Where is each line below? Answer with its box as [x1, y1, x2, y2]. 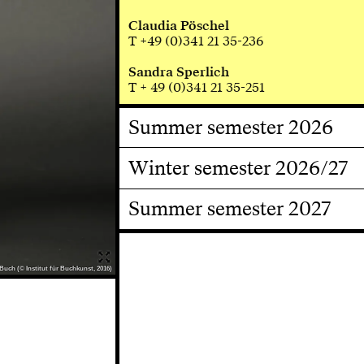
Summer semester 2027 [128, 197, 331, 222]
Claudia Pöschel [128, 17, 229, 35]
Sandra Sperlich [128, 63, 229, 81]
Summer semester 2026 [128, 115, 333, 140]
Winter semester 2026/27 [128, 156, 348, 181]
